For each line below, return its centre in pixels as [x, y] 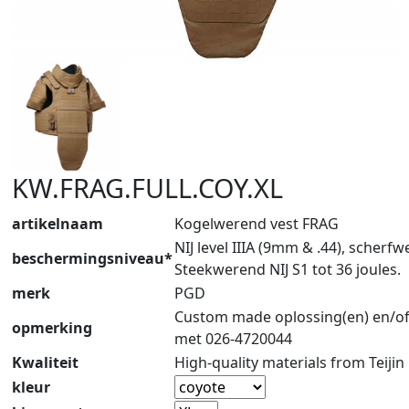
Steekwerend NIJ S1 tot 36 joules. [288, 269]
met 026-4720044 [233, 339]
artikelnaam [58, 224]
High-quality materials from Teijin [289, 362]
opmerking [52, 328]
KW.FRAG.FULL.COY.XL [147, 188]
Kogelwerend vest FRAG [257, 224]
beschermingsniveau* [92, 258]
